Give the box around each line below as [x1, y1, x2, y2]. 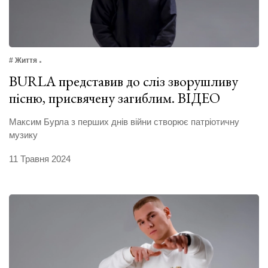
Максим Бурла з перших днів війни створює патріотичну [9, 116, 239, 127]
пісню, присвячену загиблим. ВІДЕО [9, 88, 220, 107]
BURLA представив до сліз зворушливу [9, 71, 238, 90]
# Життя [9, 56, 37, 65]
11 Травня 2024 [9, 153, 71, 164]
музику [9, 129, 38, 140]
